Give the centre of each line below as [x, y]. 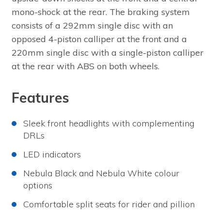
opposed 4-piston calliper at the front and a [99, 39]
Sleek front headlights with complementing [109, 124]
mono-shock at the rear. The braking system [101, 12]
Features [40, 98]
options [38, 186]
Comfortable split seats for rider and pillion [109, 204]
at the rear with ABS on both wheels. [85, 66]
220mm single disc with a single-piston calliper [108, 53]
